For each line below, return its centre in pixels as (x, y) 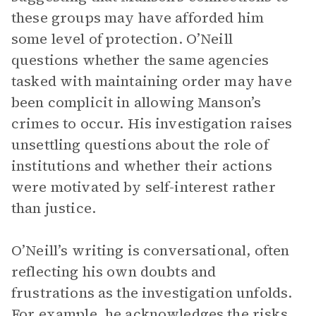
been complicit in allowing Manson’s (136, 102)
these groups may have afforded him (138, 18)
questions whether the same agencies (140, 60)
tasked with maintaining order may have (152, 81)
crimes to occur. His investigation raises (152, 123)
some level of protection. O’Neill (122, 39)
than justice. (54, 208)
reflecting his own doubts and (114, 272)
